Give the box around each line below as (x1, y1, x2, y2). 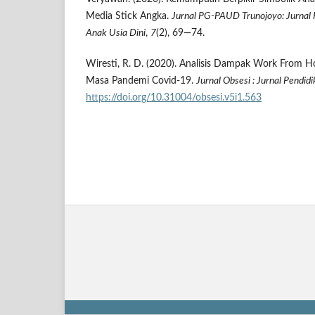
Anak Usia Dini (86, 28, 146, 39)
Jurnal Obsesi (196, 76, 250, 86)
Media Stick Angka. (86, 11, 172, 22)
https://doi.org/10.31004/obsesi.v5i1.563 (86, 93, 262, 103)
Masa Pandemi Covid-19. (86, 76, 196, 86)
